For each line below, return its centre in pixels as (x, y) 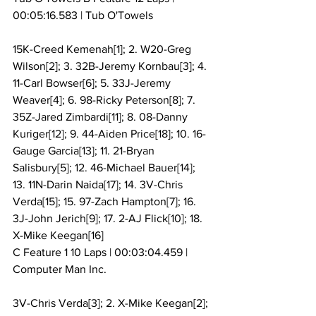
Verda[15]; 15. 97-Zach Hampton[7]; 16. (106, 202)
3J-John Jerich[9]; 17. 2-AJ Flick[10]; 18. (109, 219)
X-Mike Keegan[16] (58, 236)
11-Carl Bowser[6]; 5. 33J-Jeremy (93, 83)
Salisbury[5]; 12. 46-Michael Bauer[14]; (105, 168)
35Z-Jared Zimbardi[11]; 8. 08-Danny (102, 117)
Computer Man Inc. (60, 269)
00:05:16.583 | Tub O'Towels (83, 16)
